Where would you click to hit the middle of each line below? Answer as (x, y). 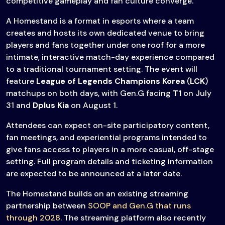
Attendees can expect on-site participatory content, (108, 126)
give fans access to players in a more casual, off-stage (110, 150)
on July (196, 93)
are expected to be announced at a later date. (94, 174)
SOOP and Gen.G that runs (139, 206)
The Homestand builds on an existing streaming (97, 194)
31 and (19, 105)
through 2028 (33, 218)
